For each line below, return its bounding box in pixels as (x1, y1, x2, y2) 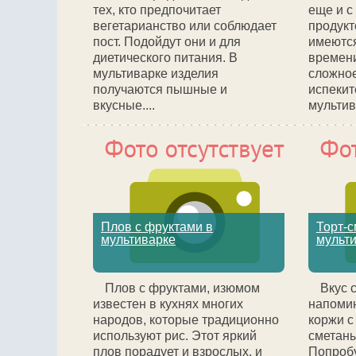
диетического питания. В (93, 51, 238, 64)
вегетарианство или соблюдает (93, 19, 277, 33)
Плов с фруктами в (101, 220, 213, 234)
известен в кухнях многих (93, 297, 243, 311)
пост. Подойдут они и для (93, 35, 241, 48)
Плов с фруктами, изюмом (105, 281, 260, 295)
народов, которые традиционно (93, 313, 279, 327)
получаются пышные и (93, 83, 227, 96)
